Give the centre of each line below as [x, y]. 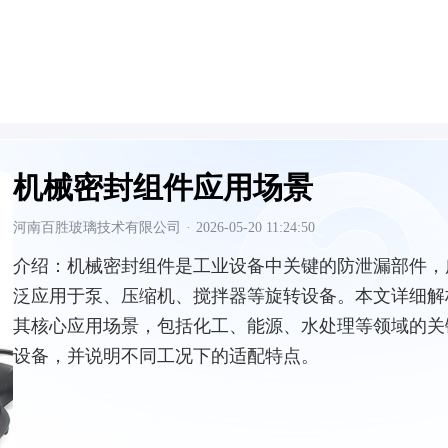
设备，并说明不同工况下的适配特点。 [166, 356]
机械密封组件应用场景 [163, 187]
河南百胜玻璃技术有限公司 [97, 227]
